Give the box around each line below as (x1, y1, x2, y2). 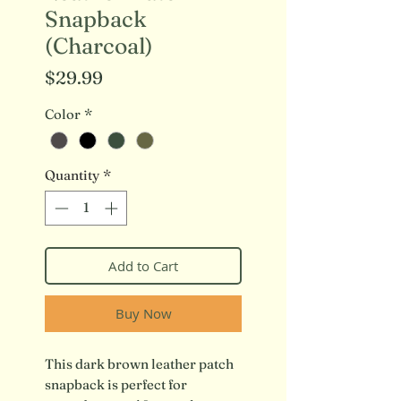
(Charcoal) (45, 32, 153, 59)
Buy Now (115, 303, 172, 322)
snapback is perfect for (45, 375, 187, 393)
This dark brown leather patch (45, 354, 234, 372)
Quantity (45, 166, 99, 184)
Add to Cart (108, 256, 178, 275)
